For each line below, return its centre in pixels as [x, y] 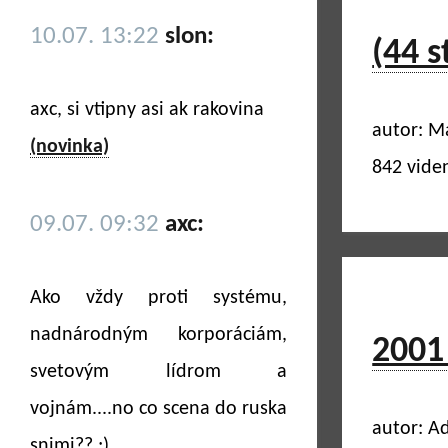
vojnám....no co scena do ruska [159, 409]
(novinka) [69, 147]
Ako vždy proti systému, [159, 298]
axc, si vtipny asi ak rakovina [147, 110]
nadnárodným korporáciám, [159, 335]
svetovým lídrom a [159, 372]
